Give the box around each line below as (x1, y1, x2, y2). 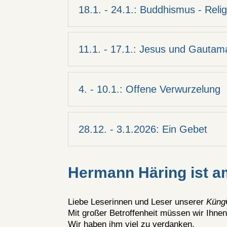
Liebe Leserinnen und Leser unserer (68, 197, 207, 207)
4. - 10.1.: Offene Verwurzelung (79, 84, 221, 95)
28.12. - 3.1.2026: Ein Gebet (79, 123, 208, 135)
